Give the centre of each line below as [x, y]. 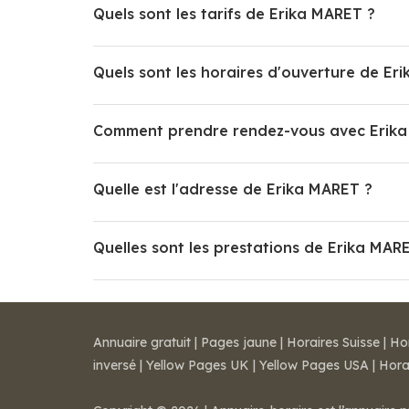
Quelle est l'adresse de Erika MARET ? [233, 189]
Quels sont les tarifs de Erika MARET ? [234, 13]
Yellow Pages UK [198, 365]
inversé [115, 365]
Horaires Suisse [333, 342]
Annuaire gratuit [142, 342]
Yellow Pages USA [314, 365]
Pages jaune [239, 342]
